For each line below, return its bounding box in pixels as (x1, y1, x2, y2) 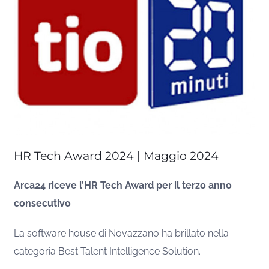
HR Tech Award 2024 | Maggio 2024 (14, 148, 219, 163)
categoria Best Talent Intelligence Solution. (14, 245, 201, 257)
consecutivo (14, 197, 71, 209)
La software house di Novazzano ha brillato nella (14, 227, 229, 239)
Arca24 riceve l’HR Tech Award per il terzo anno (14, 179, 232, 191)
